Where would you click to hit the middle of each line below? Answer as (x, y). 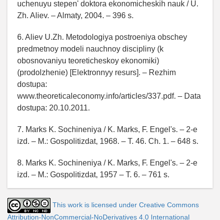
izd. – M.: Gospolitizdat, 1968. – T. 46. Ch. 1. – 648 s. (108, 141)
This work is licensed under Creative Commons (126, 205)
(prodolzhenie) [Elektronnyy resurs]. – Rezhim (96, 73)
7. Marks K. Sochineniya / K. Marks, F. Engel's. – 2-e (107, 130)
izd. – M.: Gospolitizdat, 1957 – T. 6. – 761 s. (93, 175)
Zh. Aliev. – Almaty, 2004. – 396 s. (75, 16)
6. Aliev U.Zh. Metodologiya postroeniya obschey (102, 37)
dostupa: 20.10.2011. (54, 108)
